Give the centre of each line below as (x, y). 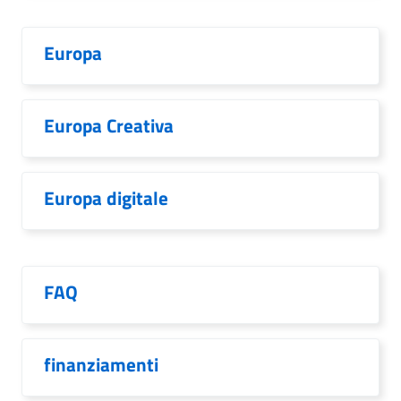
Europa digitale (106, 198)
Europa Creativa (109, 125)
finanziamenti (101, 364)
